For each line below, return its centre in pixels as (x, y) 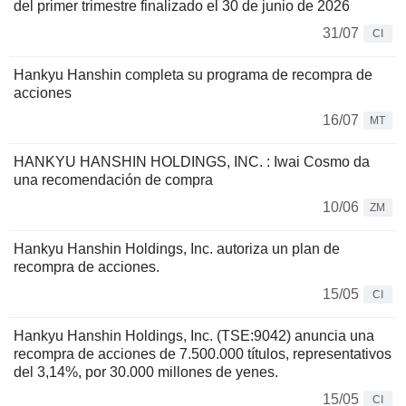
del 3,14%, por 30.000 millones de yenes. (146, 372)
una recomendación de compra (113, 179)
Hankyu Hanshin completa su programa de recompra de (193, 74)
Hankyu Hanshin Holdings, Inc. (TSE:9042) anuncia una (194, 335)
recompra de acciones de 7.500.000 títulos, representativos (203, 353)
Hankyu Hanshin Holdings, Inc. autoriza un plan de (177, 248)
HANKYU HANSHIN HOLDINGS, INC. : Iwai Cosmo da (192, 161)
